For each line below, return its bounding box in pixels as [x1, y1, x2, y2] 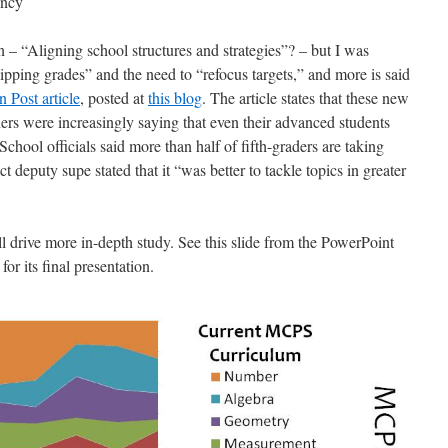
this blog [148, 87, 202, 108]
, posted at [80, 87, 148, 108]
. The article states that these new [202, 87, 409, 108]
